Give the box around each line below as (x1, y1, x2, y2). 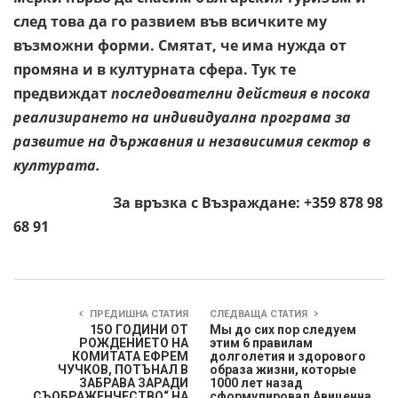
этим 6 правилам (210, 335, 313, 350)
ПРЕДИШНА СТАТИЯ (87, 307, 188, 320)
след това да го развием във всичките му (13, 11, 327, 31)
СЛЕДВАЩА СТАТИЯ (210, 307, 310, 320)
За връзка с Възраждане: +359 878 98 (13, 192, 383, 212)
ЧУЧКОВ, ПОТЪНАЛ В (58, 362, 188, 377)
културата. (13, 155, 100, 175)
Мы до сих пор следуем (210, 322, 356, 337)
